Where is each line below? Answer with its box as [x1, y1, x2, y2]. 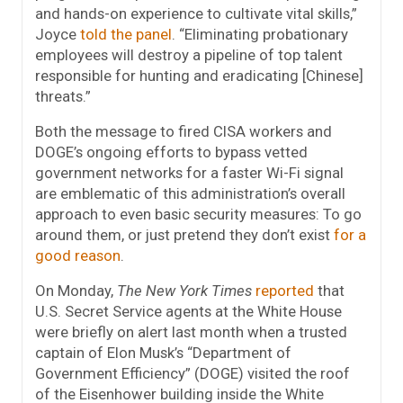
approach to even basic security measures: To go [35, 205, 362, 224]
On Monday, [35, 282, 117, 300]
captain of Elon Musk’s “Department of [35, 344, 291, 363]
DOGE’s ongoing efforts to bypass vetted [35, 143, 308, 162]
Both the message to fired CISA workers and [35, 122, 332, 141]
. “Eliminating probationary [172, 25, 348, 44]
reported [255, 282, 314, 300]
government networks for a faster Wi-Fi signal [35, 164, 344, 183]
